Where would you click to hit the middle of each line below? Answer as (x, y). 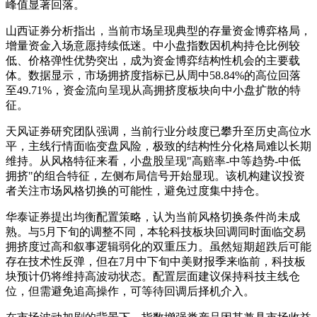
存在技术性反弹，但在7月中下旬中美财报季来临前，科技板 (156, 261)
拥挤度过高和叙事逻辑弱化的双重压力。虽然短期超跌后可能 (158, 246)
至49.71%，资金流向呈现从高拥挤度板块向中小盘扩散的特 (153, 90)
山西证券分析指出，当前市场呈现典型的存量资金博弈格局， (158, 30)
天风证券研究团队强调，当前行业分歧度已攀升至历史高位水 (158, 131)
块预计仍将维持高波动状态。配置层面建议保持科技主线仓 (153, 276)
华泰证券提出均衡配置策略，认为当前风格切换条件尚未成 (153, 217)
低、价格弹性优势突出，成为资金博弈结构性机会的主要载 (153, 60)
